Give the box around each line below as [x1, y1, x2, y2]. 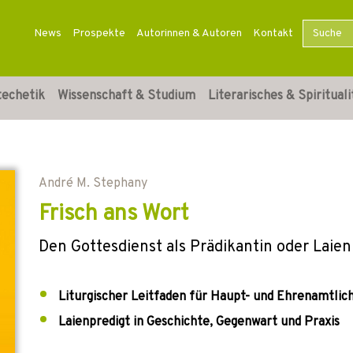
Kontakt [252, 27, 293, 40]
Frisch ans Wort [39, 200, 188, 229]
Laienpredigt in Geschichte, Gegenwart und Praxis [58, 314, 340, 330]
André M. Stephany [39, 176, 147, 191]
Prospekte [72, 27, 125, 40]
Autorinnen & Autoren [136, 27, 242, 40]
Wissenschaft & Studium [58, 88, 195, 104]
